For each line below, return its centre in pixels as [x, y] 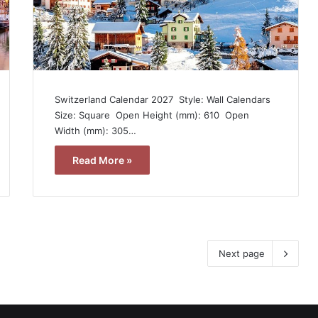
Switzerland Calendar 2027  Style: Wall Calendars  [164, 99]
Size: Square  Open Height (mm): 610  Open [152, 115]
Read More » [102, 160]
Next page [242, 253]
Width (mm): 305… [95, 130]
